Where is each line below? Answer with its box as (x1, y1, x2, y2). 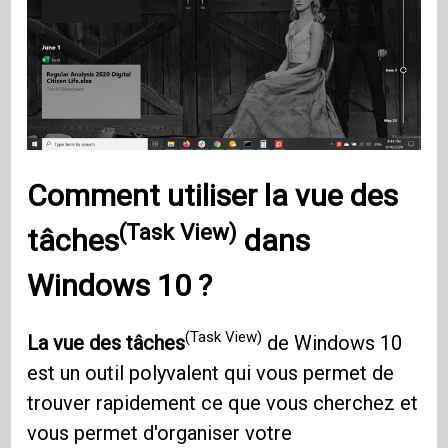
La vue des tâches (27, 330, 186, 355)
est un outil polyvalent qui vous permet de (27, 360, 395, 385)
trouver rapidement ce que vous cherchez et (27, 390, 419, 415)
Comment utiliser (27, 177, 265, 213)
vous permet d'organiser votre (27, 420, 293, 445)
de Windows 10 (262, 330, 403, 355)
